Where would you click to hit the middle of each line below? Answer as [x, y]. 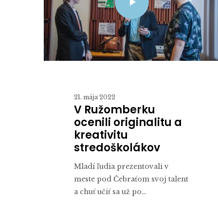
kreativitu [101, 135]
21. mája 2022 [94, 97]
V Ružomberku [114, 109]
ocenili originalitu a [128, 122]
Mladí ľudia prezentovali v [121, 166]
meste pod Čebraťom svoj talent [131, 179]
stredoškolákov [117, 147]
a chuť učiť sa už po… [110, 191]
